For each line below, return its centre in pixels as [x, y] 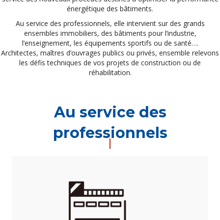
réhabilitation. [110, 72]
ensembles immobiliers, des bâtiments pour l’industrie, [110, 33]
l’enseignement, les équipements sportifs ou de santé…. [110, 43]
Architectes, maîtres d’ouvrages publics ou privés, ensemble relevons [110, 53]
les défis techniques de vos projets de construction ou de [110, 63]
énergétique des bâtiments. [110, 9]
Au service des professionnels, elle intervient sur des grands [110, 23]
